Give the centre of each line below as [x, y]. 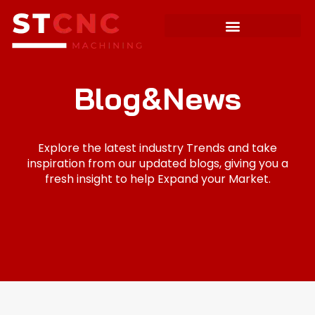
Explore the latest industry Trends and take [157, 148]
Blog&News [157, 98]
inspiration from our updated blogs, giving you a [157, 163]
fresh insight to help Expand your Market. [157, 179]
